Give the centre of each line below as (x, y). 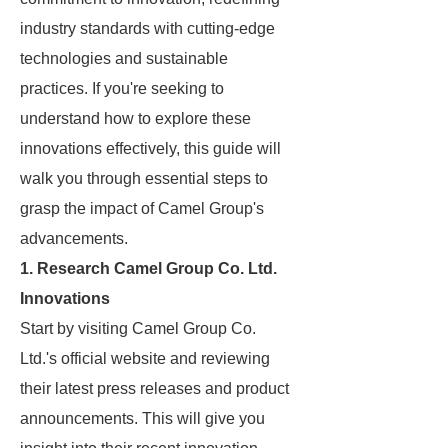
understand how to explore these (135, 118)
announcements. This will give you (142, 418)
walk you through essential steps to (144, 178)
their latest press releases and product (154, 388)
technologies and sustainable (124, 58)
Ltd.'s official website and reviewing (145, 358)
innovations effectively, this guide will (150, 148)
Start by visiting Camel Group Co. (138, 328)
